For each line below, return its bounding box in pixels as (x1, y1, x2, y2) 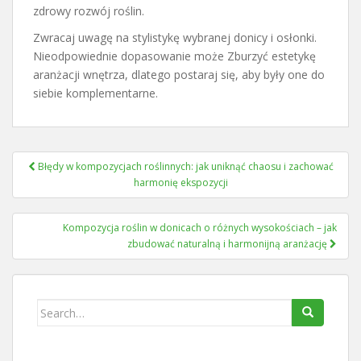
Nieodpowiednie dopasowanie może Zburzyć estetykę (33, 48, 316, 64)
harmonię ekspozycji (133, 176, 228, 190)
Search (36, 300, 76, 316)
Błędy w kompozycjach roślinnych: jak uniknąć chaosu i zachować (37, 160, 334, 174)
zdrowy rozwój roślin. (33, 3, 144, 19)
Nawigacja (11, 148, 115, 175)
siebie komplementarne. (33, 85, 158, 102)
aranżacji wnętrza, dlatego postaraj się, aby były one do (33, 67, 325, 83)
